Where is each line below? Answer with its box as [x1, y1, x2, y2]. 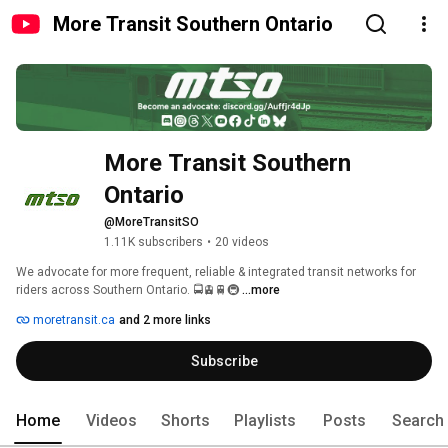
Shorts [161, 411, 210, 431]
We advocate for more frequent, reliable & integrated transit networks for [16, 265, 416, 280]
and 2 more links [119, 313, 211, 328]
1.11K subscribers [104, 235, 203, 250]
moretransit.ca [30, 313, 115, 328]
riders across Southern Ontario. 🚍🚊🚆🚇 [16, 283, 242, 298]
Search [392, 411, 444, 431]
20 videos [215, 235, 269, 250]
